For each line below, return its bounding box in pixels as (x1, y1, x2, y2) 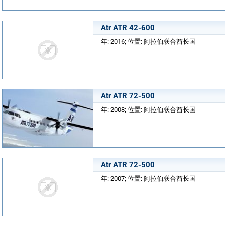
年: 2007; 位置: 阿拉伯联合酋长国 (101, 174, 196, 182)
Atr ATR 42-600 (101, 23, 155, 32)
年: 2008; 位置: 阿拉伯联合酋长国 (101, 106, 196, 114)
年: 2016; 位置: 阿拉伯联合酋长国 (101, 37, 196, 45)
